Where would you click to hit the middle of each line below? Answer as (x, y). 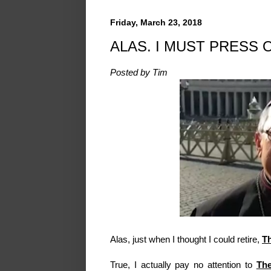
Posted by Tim (139, 73)
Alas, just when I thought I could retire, (186, 240)
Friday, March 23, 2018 (156, 22)
